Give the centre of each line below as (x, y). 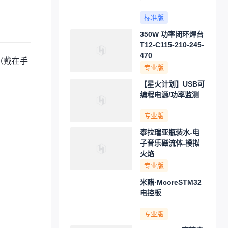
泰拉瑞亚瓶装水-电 (170, 132)
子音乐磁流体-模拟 (170, 143)
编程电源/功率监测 (169, 95)
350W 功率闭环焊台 (172, 34)
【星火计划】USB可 (172, 84)
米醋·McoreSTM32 (171, 182)
